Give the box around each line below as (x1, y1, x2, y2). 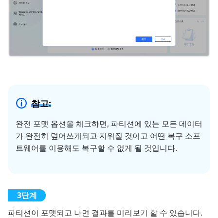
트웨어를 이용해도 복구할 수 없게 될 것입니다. (16, 142, 177, 153)
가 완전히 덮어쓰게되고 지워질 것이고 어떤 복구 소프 (16, 130, 200, 141)
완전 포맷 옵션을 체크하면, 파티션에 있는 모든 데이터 (16, 118, 202, 129)
